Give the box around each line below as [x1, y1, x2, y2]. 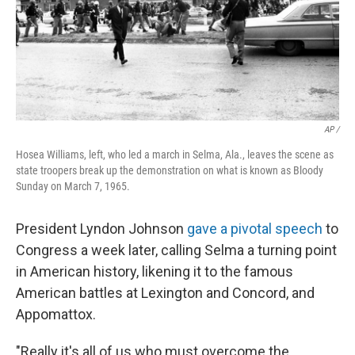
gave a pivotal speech [187, 220, 323, 237]
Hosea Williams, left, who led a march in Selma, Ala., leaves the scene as [16, 148, 334, 161]
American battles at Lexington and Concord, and [16, 284, 315, 301]
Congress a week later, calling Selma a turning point [16, 242, 337, 258]
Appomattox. [16, 306, 96, 323]
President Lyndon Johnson [16, 220, 187, 237]
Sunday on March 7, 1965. [16, 180, 130, 193]
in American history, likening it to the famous [16, 263, 293, 280]
